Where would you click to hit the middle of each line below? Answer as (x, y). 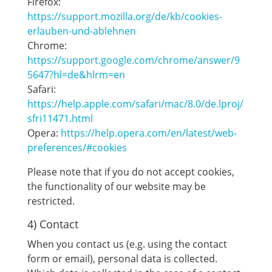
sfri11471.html (60, 118)
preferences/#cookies (77, 148)
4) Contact (53, 224)
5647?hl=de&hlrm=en (76, 75)
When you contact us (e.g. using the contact (127, 244)
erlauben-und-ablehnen (81, 31)
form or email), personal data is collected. (122, 259)
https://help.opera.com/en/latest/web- (148, 133)
